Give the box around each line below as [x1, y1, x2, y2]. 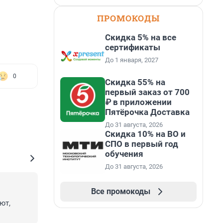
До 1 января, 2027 [105, 56, 158, 64]
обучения [105, 149, 143, 159]
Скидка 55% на [105, 77, 165, 87]
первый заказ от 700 [105, 87, 190, 97]
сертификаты [105, 42, 160, 52]
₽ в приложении [105, 97, 172, 107]
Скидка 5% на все [105, 32, 176, 42]
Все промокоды [91, 187, 150, 196]
